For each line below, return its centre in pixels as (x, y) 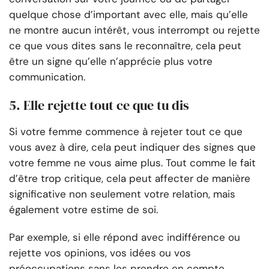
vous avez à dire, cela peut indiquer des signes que (132, 147)
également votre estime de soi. (83, 210)
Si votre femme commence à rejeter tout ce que (126, 132)
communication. (47, 77)
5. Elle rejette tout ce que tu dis (99, 105)
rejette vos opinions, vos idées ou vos (100, 253)
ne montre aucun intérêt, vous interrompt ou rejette (134, 30)
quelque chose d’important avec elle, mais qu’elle (128, 15)
